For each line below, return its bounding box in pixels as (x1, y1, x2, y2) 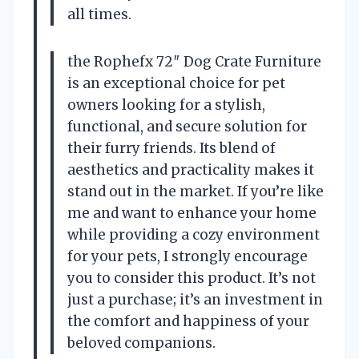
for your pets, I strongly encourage (67, 247, 308, 265)
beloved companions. (67, 333, 216, 352)
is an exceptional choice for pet (67, 74, 285, 92)
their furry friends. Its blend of (67, 139, 276, 157)
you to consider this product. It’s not (67, 268, 316, 287)
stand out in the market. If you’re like (67, 182, 324, 200)
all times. (67, 5, 131, 23)
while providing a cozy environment (67, 225, 320, 244)
